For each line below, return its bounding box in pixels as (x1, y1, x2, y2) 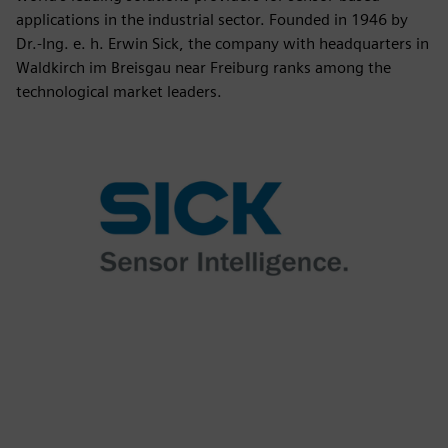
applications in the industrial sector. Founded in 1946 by (16, 10, 408, 29)
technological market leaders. (16, 82, 222, 101)
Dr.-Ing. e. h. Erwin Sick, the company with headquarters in (16, 34, 429, 53)
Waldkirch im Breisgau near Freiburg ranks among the (16, 58, 391, 77)
